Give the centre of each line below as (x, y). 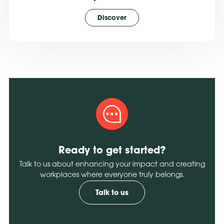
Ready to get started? (112, 150)
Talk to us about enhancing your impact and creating (112, 165)
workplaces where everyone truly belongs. (112, 175)
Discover (112, 18)
